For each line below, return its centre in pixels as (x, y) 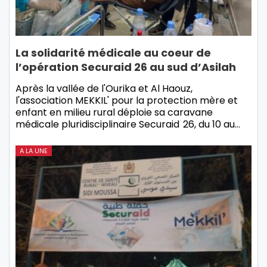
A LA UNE (34, 150)
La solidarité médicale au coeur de (113, 52)
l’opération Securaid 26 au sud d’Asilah (126, 67)
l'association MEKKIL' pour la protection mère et (127, 100)
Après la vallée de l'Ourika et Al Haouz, (104, 88)
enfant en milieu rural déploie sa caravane (114, 112)
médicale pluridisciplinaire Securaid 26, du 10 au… (128, 124)
